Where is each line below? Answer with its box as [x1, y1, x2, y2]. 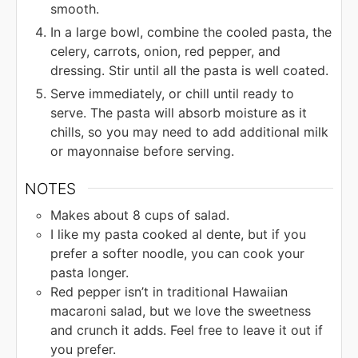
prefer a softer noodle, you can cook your [50, 245, 304, 262]
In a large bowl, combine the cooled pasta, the [50, 23, 332, 40]
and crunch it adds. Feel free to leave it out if [50, 322, 323, 339]
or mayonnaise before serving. [50, 142, 234, 159]
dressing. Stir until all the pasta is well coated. [50, 62, 328, 78]
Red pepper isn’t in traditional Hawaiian [50, 284, 288, 300]
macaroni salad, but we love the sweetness [50, 303, 311, 320]
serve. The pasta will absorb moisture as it [50, 104, 307, 121]
